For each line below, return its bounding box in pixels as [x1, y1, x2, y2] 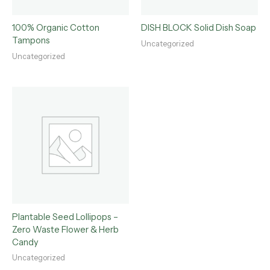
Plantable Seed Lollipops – [12, 212, 118, 223]
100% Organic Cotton [12, 22, 99, 34]
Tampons [12, 35, 50, 46]
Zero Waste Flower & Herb [12, 224, 119, 236]
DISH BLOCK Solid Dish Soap [141, 22, 256, 34]
